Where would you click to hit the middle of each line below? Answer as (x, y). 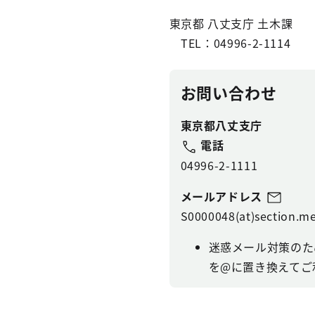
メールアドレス (223, 196)
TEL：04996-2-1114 (230, 43)
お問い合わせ (229, 92)
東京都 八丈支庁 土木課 (231, 23)
